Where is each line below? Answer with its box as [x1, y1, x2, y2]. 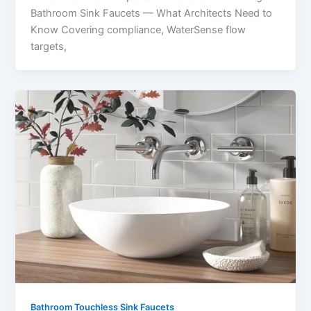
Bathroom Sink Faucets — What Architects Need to [31, 6, 273, 19]
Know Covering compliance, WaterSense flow [31, 23, 246, 36]
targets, [31, 40, 67, 53]
